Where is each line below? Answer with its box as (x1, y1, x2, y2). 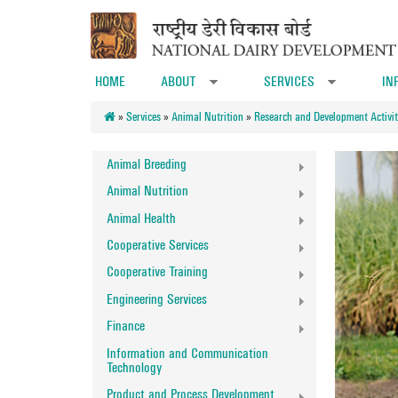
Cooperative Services (107, 236, 209, 254)
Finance (107, 317, 145, 335)
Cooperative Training (107, 263, 208, 281)
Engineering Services (107, 290, 207, 307)
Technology (107, 358, 163, 376)
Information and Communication (107, 344, 268, 362)
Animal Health (107, 209, 176, 227)
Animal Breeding (107, 155, 187, 172)
